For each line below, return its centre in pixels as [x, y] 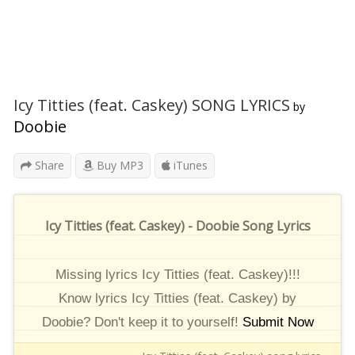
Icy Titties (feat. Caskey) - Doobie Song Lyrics [177, 226]
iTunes [189, 165]
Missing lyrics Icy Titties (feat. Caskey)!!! [177, 275]
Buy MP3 [118, 165]
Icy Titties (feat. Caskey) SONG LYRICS [152, 105]
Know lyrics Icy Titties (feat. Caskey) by [177, 298]
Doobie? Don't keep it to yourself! [142, 322]
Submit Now [278, 322]
